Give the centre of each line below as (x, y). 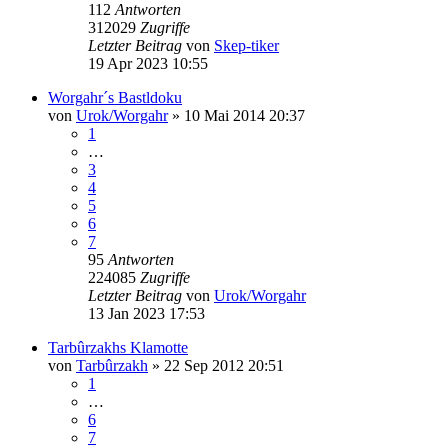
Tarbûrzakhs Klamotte (118, 347)
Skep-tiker (246, 45)
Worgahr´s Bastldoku (115, 97)
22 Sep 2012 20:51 (224, 365)
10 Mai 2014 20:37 (244, 115)
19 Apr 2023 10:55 (148, 63)
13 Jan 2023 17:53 (146, 313)
